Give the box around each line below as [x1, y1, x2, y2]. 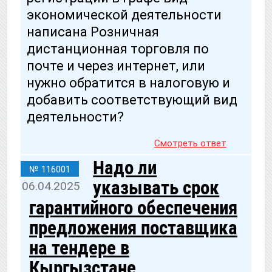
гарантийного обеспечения [29, 197, 237, 220]
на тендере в [29, 237, 129, 260]
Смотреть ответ [154, 137, 226, 149]
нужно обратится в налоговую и [27, 75, 230, 91]
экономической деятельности [27, 7, 222, 23]
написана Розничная [27, 24, 159, 40]
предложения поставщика [29, 217, 237, 240]
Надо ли [93, 157, 157, 180]
